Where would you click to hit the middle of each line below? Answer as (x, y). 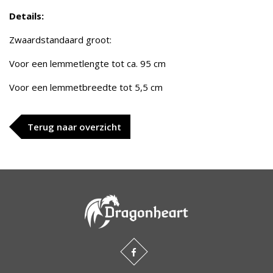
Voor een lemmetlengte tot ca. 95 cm (87, 63)
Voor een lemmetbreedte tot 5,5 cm (87, 87)
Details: (27, 16)
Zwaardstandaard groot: (60, 40)
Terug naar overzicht (74, 127)
